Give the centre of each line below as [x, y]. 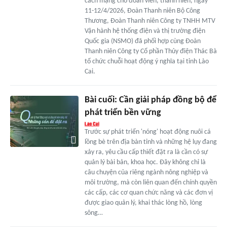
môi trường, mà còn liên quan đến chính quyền [150, 183]
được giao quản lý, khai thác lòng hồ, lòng [143, 203]
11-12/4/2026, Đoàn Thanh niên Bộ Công [142, 11]
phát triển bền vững [123, 113]
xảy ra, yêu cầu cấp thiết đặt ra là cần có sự [146, 153]
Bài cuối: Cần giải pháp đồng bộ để [150, 100]
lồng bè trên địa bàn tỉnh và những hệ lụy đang [150, 142]
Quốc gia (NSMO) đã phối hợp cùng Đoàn [142, 42]
